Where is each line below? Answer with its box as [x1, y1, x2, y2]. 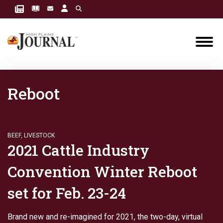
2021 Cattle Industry [7, 140, 149, 160]
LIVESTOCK [24, 132, 55, 139]
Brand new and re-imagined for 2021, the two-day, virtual [7, 212, 203, 222]
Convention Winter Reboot [7, 162, 197, 181]
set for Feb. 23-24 [7, 183, 126, 203]
